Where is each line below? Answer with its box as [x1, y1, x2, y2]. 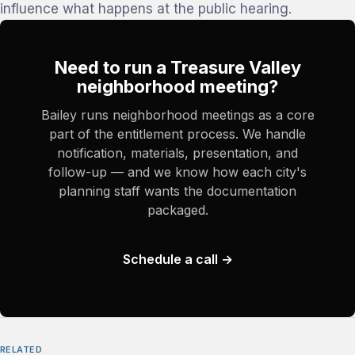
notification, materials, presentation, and [57, 145, 298, 161]
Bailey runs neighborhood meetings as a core [40, 107, 315, 123]
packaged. [147, 202, 208, 218]
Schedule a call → [122, 250, 233, 267]
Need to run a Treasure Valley [54, 57, 301, 78]
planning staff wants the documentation [59, 183, 296, 199]
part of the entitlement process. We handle [49, 126, 306, 142]
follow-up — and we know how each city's [48, 164, 307, 180]
